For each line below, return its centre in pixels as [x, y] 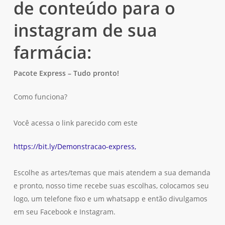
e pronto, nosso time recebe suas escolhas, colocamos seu [111, 186]
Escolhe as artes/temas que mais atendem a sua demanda [112, 173]
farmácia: [52, 52]
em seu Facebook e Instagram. [64, 212]
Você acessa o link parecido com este [75, 123]
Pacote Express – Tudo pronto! [66, 73]
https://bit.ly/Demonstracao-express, [75, 146]
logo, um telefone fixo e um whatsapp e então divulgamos [110, 199]
